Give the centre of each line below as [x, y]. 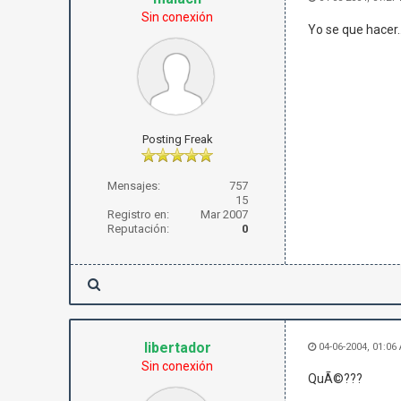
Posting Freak [177, 139]
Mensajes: [133, 186]
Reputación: [138, 229]
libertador [177, 348]
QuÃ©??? [335, 379]
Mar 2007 [224, 214]
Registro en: [138, 214]
